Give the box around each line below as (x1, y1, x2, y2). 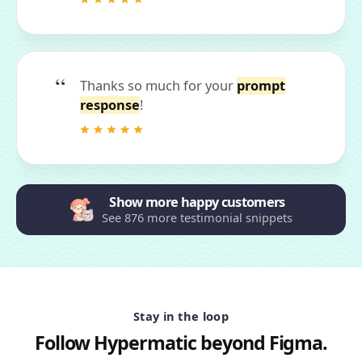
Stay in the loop (133, 308, 229, 325)
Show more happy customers (109, 193, 285, 212)
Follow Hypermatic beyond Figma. (34, 330, 328, 356)
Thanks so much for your (80, 76, 237, 95)
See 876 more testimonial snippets (102, 209, 293, 226)
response (80, 95, 140, 114)
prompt (237, 76, 285, 95)
